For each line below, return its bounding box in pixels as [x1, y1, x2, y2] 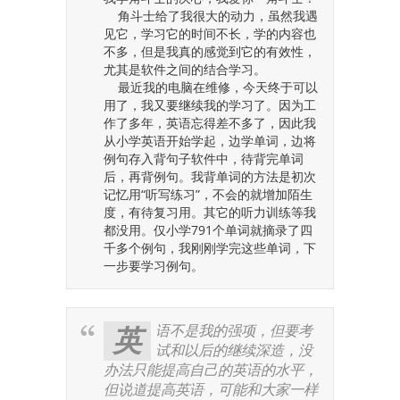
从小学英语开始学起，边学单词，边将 [104, 132, 316, 149]
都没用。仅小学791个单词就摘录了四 [104, 221, 312, 238]
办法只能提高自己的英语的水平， [104, 362, 318, 379]
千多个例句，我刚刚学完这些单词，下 [104, 239, 316, 256]
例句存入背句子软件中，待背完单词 [104, 150, 304, 167]
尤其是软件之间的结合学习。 [104, 61, 266, 78]
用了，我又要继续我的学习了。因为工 [104, 96, 316, 113]
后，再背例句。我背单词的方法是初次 [104, 168, 316, 185]
